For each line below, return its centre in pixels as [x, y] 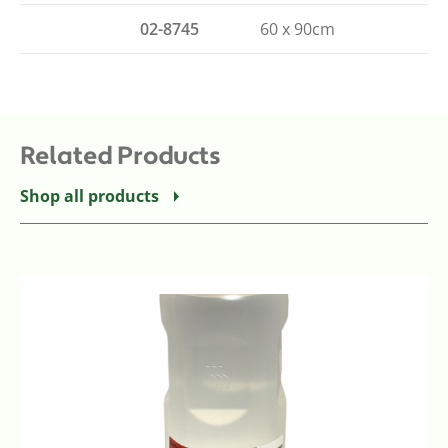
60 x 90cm [297, 28]
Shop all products [89, 195]
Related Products [120, 155]
